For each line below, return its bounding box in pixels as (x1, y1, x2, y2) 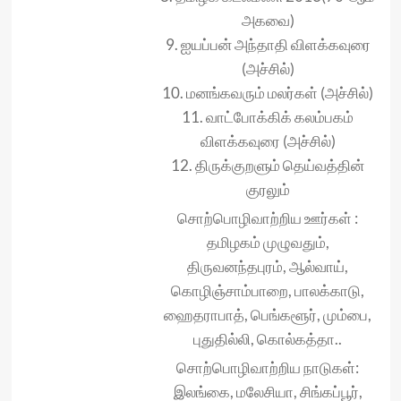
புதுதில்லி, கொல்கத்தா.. (193, 329, 342, 349)
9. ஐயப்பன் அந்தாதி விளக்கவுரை (165, 35, 371, 55)
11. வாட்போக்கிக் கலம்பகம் (182, 107, 354, 127)
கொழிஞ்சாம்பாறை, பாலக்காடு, (171, 281, 364, 301)
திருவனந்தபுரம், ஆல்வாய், (187, 257, 348, 277)
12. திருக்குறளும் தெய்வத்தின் (171, 156, 364, 175)
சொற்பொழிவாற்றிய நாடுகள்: (176, 358, 359, 378)
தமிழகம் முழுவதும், (206, 233, 329, 252)
